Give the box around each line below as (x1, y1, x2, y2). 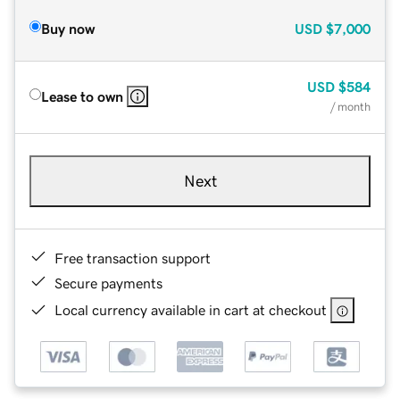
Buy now (41, 21, 95, 36)
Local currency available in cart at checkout (54, 302, 327, 317)
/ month (330, 100, 371, 112)
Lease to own (41, 88, 123, 104)
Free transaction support (54, 250, 211, 265)
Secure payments (54, 275, 162, 290)
